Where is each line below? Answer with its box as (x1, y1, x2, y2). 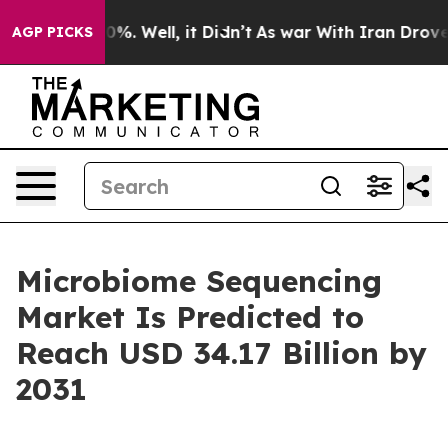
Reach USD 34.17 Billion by (16, 334, 427, 372)
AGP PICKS (12, 23, 93, 41)
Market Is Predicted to (16, 298, 364, 336)
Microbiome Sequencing (16, 262, 382, 300)
